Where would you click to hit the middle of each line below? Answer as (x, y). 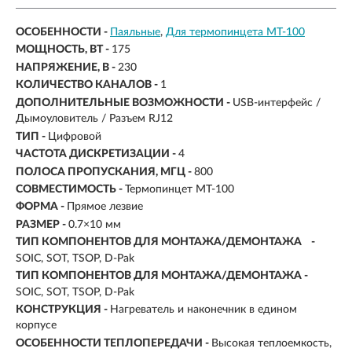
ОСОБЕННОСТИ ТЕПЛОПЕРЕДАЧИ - (114, 344)
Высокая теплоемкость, (271, 344)
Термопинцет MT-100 (180, 190)
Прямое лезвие (105, 207)
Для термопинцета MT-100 (235, 33)
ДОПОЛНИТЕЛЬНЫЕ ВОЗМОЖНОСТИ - (124, 103)
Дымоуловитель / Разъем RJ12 (94, 119)
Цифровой (75, 137)
